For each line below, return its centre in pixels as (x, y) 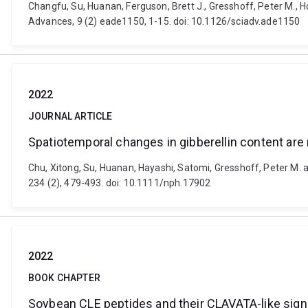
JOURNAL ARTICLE (70, 117)
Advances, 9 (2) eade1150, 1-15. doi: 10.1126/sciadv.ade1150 (164, 22)
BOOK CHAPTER (64, 278)
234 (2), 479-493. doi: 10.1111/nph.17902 (120, 183)
